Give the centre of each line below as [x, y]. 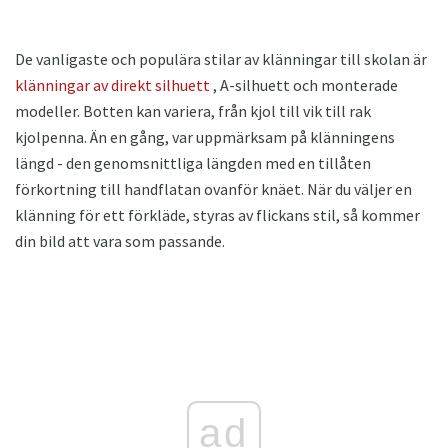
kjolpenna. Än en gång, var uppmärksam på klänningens [205, 137]
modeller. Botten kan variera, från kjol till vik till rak [193, 111]
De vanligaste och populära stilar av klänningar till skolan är [221, 59]
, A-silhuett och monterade [304, 85]
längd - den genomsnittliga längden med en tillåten [193, 163]
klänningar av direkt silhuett [112, 85]
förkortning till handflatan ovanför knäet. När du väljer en [213, 189]
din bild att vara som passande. [120, 241]
